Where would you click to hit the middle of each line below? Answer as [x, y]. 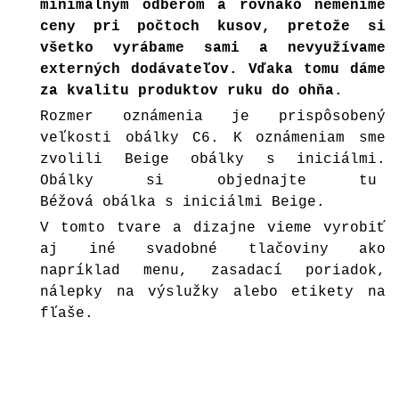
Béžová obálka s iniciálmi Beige [178, 202]
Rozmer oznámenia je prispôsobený [213, 117]
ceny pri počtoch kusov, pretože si [213, 27]
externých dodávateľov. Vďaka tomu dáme [213, 69]
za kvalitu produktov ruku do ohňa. [191, 91]
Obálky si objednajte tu [213, 181]
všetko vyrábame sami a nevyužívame [213, 48]
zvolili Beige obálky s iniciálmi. [213, 159]
